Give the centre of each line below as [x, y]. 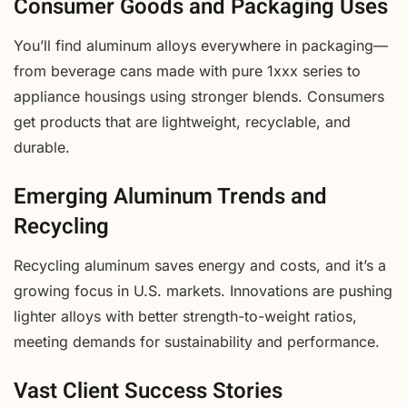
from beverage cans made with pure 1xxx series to [187, 70]
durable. [42, 147]
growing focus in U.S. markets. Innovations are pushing [203, 290]
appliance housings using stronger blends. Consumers [199, 96]
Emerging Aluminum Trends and [170, 196]
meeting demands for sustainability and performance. [197, 341]
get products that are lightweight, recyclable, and [182, 121]
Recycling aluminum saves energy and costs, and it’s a [200, 265]
